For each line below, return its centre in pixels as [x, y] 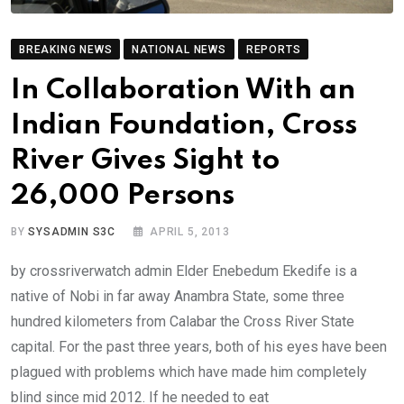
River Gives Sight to [145, 161]
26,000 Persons [123, 197]
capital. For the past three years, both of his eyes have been [199, 347]
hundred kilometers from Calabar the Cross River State [183, 322]
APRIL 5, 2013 [190, 232]
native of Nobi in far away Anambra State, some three [178, 297]
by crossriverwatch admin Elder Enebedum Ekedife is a [184, 271]
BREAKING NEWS [66, 50]
